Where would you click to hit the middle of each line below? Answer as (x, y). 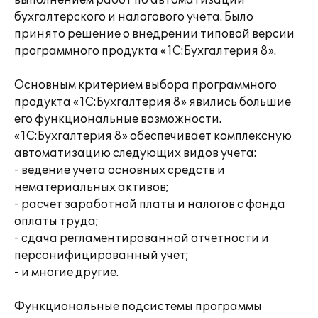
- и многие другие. (66, 273)
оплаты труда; (56, 221)
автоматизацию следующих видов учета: (136, 153)
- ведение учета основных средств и (120, 170)
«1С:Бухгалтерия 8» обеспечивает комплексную (153, 136)
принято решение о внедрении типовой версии (154, 34)
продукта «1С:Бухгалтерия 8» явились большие (153, 102)
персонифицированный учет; (102, 256)
